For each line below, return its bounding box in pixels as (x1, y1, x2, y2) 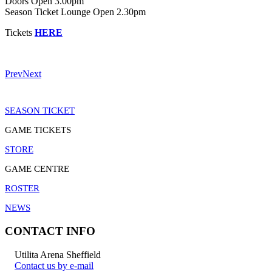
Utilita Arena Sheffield (15, 249, 101, 260)
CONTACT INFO (5, 224, 95, 237)
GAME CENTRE (5, 164, 69, 174)
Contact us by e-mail (15, 260, 93, 271)
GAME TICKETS (5, 125, 71, 135)
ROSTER (5, 183, 39, 194)
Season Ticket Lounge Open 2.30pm (5, 7, 146, 18)
